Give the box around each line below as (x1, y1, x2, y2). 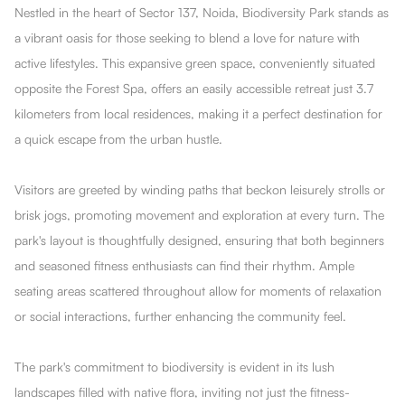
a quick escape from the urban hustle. (14, 131, 222, 146)
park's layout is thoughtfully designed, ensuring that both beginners (14, 232, 384, 248)
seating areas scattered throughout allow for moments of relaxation (14, 283, 381, 298)
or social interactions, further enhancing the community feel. (14, 308, 346, 324)
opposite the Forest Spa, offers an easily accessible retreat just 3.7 (14, 80, 373, 96)
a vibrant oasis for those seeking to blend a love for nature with (14, 30, 360, 45)
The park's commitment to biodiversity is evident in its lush (14, 359, 334, 374)
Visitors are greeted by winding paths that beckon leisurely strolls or (14, 182, 385, 197)
